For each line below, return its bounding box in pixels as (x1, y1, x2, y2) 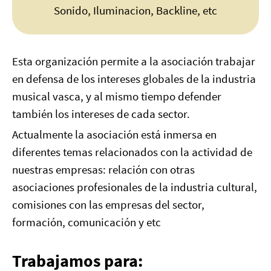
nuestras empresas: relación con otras (12, 162, 195, 177)
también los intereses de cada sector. (12, 106, 190, 121)
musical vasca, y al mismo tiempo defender (12, 89, 221, 103)
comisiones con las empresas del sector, (12, 197, 204, 212)
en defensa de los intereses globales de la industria (12, 71, 256, 86)
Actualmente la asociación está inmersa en (12, 127, 217, 142)
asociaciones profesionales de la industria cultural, (12, 180, 257, 194)
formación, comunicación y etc (12, 215, 161, 229)
